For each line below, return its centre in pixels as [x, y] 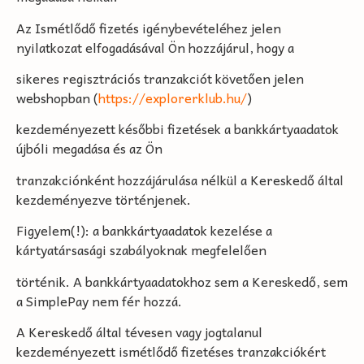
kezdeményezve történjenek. [104, 199]
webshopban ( [57, 97]
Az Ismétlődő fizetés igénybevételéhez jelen [149, 27]
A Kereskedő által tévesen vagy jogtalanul [139, 331]
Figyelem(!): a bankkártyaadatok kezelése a [144, 230]
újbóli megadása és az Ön [89, 148]
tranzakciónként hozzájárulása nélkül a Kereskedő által [180, 179]
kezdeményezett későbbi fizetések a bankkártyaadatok [178, 129]
